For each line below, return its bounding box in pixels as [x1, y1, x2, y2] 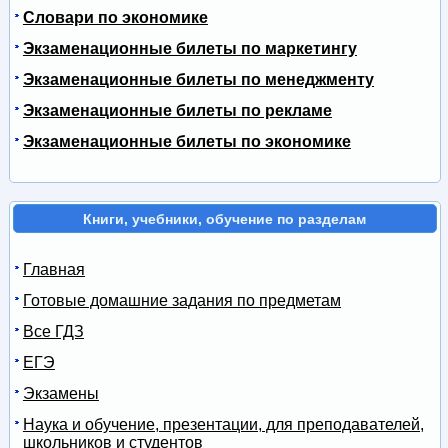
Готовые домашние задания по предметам [22, 292, 341, 310]
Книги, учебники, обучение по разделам [83, 210, 367, 227]
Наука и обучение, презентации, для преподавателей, [22, 416, 424, 434]
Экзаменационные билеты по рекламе [22, 102, 332, 120]
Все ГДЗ [22, 323, 84, 341]
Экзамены [22, 385, 99, 403]
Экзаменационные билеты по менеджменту [22, 71, 374, 89]
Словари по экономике [22, 9, 208, 27]
